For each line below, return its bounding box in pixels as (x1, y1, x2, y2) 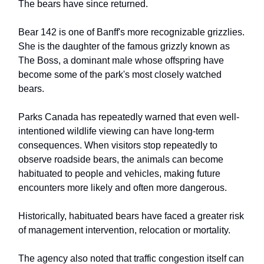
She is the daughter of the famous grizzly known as (18, 41, 230, 52)
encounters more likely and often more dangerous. (18, 183, 227, 193)
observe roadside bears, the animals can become (18, 154, 223, 165)
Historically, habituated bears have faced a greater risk (18, 211, 244, 222)
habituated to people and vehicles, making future (18, 169, 220, 179)
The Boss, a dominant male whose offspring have (18, 55, 224, 66)
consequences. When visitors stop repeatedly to (18, 140, 217, 151)
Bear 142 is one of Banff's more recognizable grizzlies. (18, 27, 245, 38)
